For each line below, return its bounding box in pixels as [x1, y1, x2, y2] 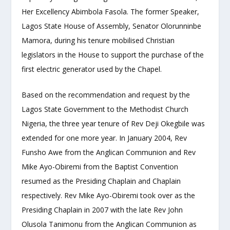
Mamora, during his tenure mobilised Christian [22, 35, 175, 45]
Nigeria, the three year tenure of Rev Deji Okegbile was [22, 119, 205, 129]
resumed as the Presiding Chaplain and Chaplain [22, 176, 181, 186]
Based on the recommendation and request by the [22, 90, 190, 100]
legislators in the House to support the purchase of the [22, 49, 204, 60]
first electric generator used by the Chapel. [22, 64, 162, 74]
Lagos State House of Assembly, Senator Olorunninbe [22, 21, 202, 31]
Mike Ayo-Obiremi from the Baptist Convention [22, 162, 179, 172]
